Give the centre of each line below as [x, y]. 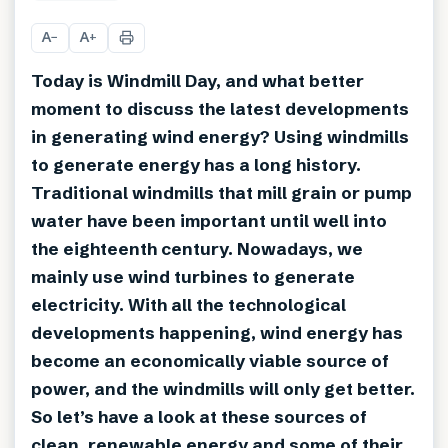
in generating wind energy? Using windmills [220, 136]
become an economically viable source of [210, 360]
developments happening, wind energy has [217, 332]
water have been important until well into [209, 220]
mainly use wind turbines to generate [193, 276]
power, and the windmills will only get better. [223, 388]
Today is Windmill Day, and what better [197, 80]
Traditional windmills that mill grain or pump [221, 192]
